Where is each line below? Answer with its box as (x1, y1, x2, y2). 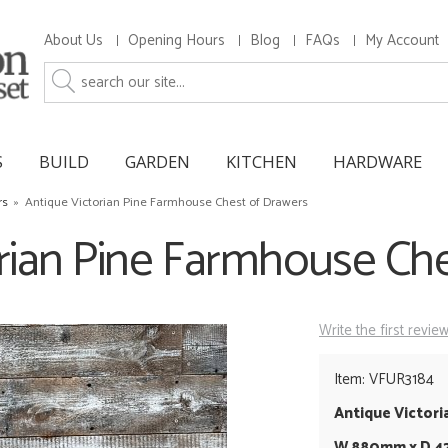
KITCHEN (226, 149, 297, 173)
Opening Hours (128, 28, 225, 53)
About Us (44, 28, 103, 53)
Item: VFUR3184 (334, 367, 434, 393)
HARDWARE (333, 149, 422, 173)
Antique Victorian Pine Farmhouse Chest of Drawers (25, 191, 308, 213)
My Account (365, 28, 439, 53)
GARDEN (125, 149, 190, 173)
